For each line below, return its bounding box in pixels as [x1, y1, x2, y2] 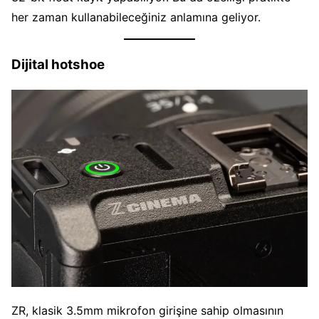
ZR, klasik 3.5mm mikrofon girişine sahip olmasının [11, 303, 283, 318]
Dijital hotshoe [11, 56, 105, 73]
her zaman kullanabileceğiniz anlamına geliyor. [11, 10, 261, 25]
